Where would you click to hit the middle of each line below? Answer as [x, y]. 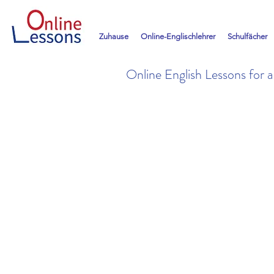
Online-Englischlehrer [178, 36]
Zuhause [114, 36]
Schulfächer [247, 36]
